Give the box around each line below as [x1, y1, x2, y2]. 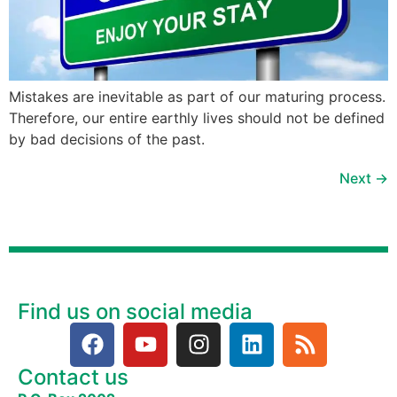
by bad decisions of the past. [9, 129, 205, 148]
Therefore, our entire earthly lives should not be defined [9, 108, 385, 127]
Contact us [18, 363, 128, 390]
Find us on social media [18, 298, 253, 324]
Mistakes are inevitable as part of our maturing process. [9, 87, 385, 105]
